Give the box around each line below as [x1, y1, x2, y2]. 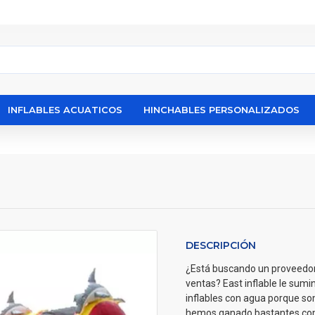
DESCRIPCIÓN [186, 239, 256, 252]
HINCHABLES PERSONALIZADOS [143, 104, 300, 115]
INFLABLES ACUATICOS [8, 104, 122, 115]
